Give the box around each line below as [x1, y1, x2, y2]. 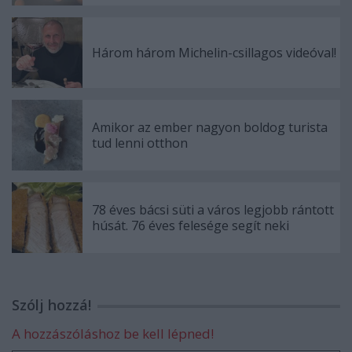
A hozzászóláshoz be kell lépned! [12, 324, 214, 343]
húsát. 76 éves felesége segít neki [92, 216, 289, 234]
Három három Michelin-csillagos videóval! [92, 43, 336, 61]
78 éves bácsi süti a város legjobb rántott [92, 200, 334, 218]
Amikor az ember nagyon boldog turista [92, 118, 328, 136]
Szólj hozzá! [12, 295, 91, 314]
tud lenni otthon [92, 134, 188, 152]
